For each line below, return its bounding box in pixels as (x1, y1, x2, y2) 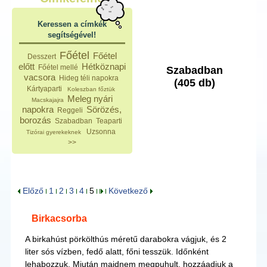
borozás (20, 115, 52, 125)
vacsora (23, 72, 55, 82)
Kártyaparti (27, 85, 64, 93)
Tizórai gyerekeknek (26, 129, 83, 135)
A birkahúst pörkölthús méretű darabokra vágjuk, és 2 (24, 234, 226, 244)
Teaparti (96, 117, 123, 125)
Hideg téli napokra (58, 74, 119, 82)
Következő (108, 186, 151, 195)
